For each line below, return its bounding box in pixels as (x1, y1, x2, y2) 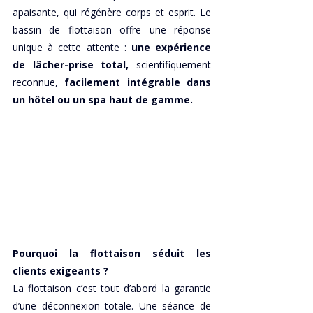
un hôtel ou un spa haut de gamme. (13, 93, 193, 106)
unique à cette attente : (13, 41, 131, 54)
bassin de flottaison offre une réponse (13, 23, 211, 36)
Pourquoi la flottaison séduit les (13, 247, 211, 261)
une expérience (131, 41, 212, 54)
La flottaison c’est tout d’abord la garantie (13, 282, 211, 296)
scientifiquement (129, 58, 212, 71)
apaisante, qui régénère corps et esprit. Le (13, 6, 211, 19)
